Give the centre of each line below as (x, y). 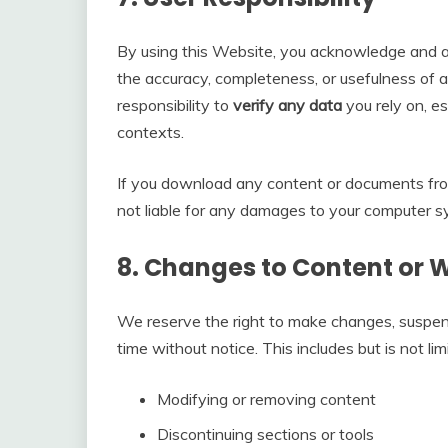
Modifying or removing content (266, 399)
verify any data (287, 105)
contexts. (150, 132)
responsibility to (175, 105)
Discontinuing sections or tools (265, 434)
